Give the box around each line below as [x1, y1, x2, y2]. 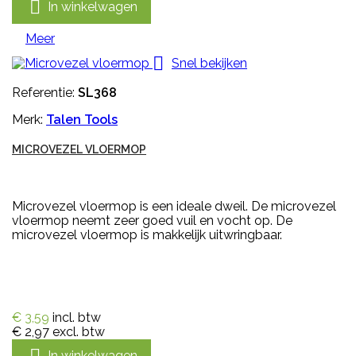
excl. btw [52, 324, 105, 340]
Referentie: [12, 85, 78, 101]
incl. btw [52, 310, 101, 326]
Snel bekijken [172, 55, 247, 71]
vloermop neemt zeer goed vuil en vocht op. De [12, 213, 292, 229]
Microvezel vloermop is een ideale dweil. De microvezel [12, 199, 336, 215]
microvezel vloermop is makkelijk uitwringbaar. [12, 227, 282, 243]
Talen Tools [46, 112, 118, 128]
